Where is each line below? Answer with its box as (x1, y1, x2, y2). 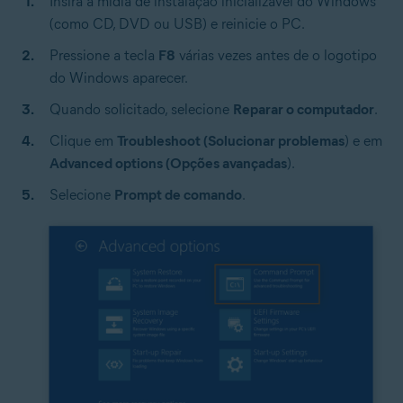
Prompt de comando (114, 186, 242, 204)
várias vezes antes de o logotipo (175, 47, 377, 65)
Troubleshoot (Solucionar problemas (117, 132, 345, 150)
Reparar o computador (233, 101, 374, 119)
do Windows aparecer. (49, 69, 188, 87)
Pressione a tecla (49, 47, 158, 65)
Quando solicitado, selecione (49, 101, 233, 119)
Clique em (49, 132, 117, 150)
